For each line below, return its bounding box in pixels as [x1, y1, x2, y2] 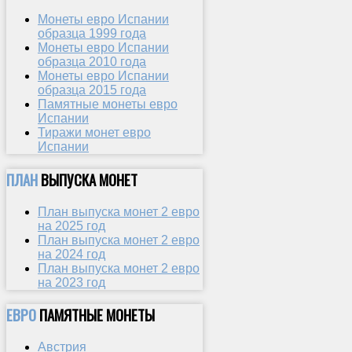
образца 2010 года [38, 55, 146, 69]
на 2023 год [38, 275, 105, 289]
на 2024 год [38, 247, 105, 261]
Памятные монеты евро [38, 97, 178, 112]
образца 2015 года [38, 83, 146, 97]
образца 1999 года [38, 27, 146, 41]
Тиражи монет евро [38, 126, 151, 140]
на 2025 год [38, 218, 105, 233]
